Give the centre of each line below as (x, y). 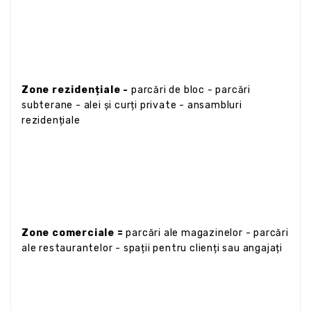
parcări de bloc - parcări (190, 90)
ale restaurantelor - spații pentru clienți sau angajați (152, 248)
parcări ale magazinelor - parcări (207, 233)
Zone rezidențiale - (75, 90)
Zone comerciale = (74, 233)
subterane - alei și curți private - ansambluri (132, 105)
